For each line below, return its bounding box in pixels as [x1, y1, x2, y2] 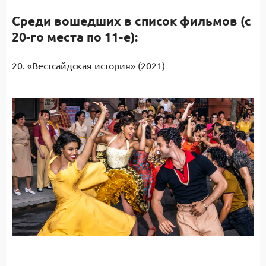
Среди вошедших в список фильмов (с [12, 12, 251, 28]
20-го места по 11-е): [12, 28, 138, 45]
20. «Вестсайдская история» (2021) [12, 59, 165, 71]
